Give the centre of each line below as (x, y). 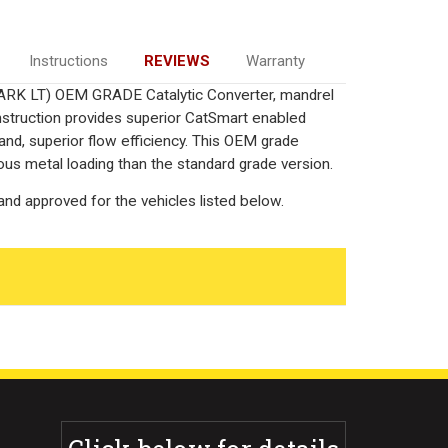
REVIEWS (176, 60)
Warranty (275, 60)
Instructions (68, 60)
